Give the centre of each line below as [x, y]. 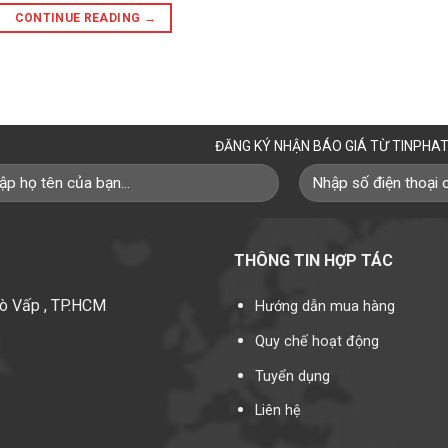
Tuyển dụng [292, 376]
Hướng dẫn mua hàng [324, 307]
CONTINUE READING [79, 17]
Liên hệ [277, 411]
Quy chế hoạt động [316, 341]
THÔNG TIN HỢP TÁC [313, 260]
